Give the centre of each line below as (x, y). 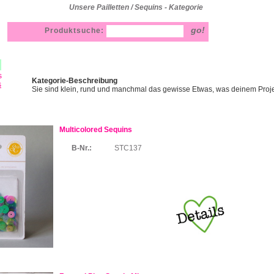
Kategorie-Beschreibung (75, 81)
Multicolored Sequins (96, 130)
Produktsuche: (76, 31)
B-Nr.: (82, 148)
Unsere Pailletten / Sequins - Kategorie (136, 8)
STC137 (128, 148)
